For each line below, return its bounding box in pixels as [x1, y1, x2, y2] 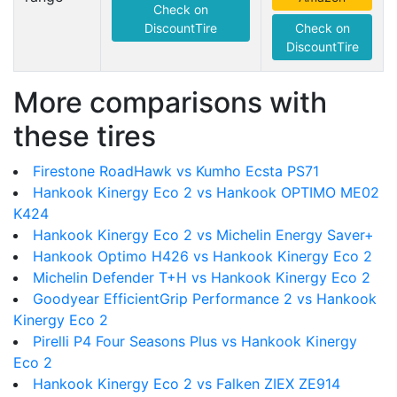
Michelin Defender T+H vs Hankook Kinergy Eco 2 [33, 269, 370, 286]
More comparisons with [13, 85, 327, 120]
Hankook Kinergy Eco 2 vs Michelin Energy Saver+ [33, 226, 374, 244]
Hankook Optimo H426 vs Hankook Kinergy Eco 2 [33, 247, 372, 265]
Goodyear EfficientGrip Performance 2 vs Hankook [33, 290, 377, 307]
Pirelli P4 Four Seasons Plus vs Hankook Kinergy [33, 332, 357, 350]
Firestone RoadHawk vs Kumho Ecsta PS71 [33, 162, 319, 180]
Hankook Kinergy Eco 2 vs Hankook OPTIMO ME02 [33, 183, 379, 201]
